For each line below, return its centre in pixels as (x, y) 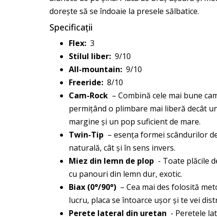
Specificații (71, 27)
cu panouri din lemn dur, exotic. (125, 174)
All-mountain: (95, 69)
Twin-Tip (86, 135)
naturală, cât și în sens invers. (122, 148)
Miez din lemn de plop (111, 161)
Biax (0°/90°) (93, 187)
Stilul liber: (90, 56)
